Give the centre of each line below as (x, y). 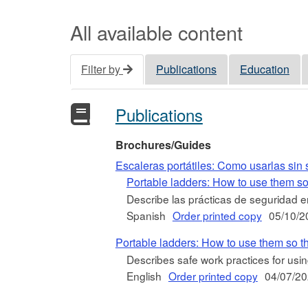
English (144, 276)
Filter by (102, 69)
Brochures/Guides (163, 144)
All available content (156, 32)
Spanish (146, 215)
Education (265, 69)
